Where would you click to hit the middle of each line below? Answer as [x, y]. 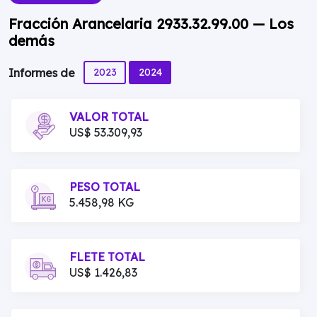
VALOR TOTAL [109, 117]
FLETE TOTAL [107, 257]
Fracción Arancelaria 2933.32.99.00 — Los [151, 24]
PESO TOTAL [105, 187]
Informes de [43, 73]
